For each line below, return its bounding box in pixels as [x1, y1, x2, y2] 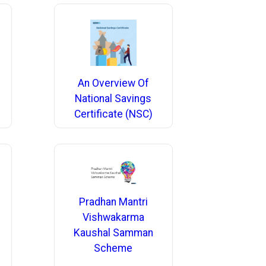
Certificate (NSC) [74, 108, 153, 121]
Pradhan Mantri [78, 196, 148, 208]
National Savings [75, 93, 152, 105]
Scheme [94, 242, 133, 255]
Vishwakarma [82, 211, 144, 224]
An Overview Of [77, 77, 149, 90]
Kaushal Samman [73, 227, 153, 239]
